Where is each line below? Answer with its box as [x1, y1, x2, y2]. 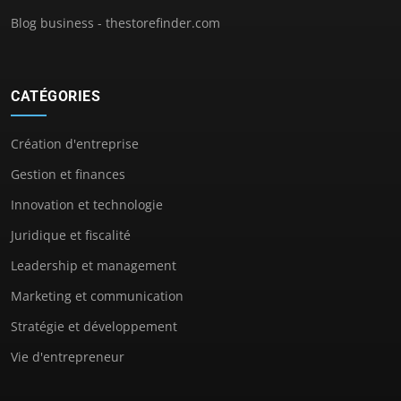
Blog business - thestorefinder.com [11, 13, 220, 31]
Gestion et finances [11, 165, 125, 183]
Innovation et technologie [11, 195, 163, 213]
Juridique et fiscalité [11, 226, 131, 243]
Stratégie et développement [11, 317, 177, 335]
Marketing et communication [11, 286, 183, 304]
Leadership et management [11, 256, 176, 274]
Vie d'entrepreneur [11, 347, 124, 365]
